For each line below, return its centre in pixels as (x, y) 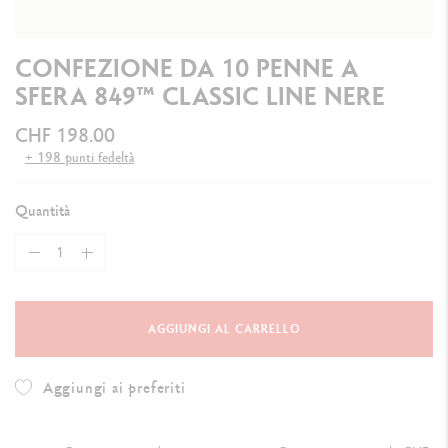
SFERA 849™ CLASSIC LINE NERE (200, 96)
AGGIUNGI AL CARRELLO (224, 329)
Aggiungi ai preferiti (114, 388)
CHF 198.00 (65, 135)
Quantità (42, 211)
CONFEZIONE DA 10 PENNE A (186, 68)
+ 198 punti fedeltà (79, 157)
